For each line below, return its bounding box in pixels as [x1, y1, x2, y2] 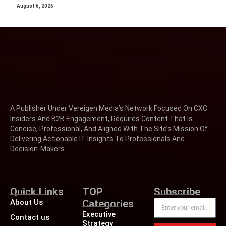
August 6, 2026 [17, 3, 53, 9]
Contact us [10, 213, 49, 222]
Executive [82, 210, 116, 219]
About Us [10, 198, 43, 207]
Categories [82, 198, 134, 210]
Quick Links [10, 186, 64, 198]
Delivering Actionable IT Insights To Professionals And [10, 135, 185, 143]
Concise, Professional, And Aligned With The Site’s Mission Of [10, 125, 208, 133]
